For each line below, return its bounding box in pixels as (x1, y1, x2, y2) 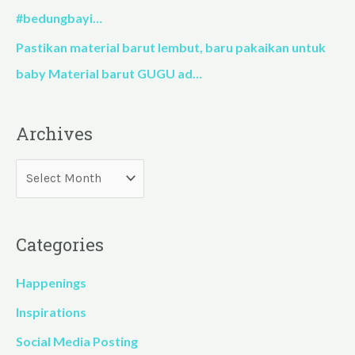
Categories (16, 233, 104, 257)
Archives (16, 122, 93, 146)
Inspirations (16, 303, 86, 319)
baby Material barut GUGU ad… (16, 66, 202, 82)
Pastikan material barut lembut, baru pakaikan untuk (16, 40, 326, 55)
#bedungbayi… (16, 10, 102, 26)
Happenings (16, 274, 86, 290)
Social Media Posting (16, 333, 138, 349)
